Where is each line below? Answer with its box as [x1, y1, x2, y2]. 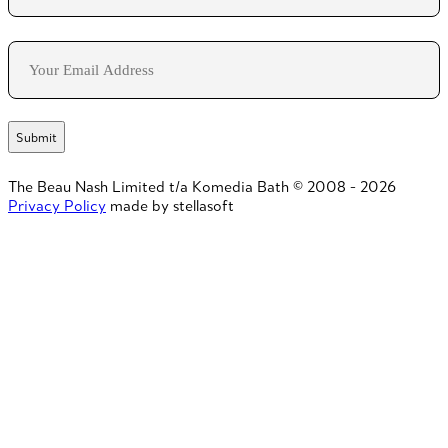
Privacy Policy [8, 196, 106, 216]
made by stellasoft [110, 196, 234, 216]
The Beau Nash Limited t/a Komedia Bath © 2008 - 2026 [8, 177, 396, 197]
